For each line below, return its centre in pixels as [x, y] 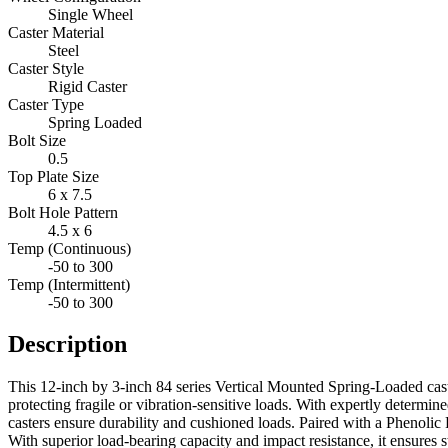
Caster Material [56, 32]
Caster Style [46, 68]
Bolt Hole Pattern [63, 212]
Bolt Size [37, 140]
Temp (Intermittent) [69, 284]
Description [67, 344]
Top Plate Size [53, 176]
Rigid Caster [87, 86]
